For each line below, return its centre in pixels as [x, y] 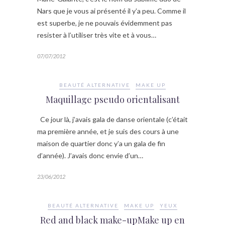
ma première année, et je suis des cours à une [108, 132]
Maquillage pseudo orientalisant [113, 100]
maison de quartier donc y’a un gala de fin [101, 144]
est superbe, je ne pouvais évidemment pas [105, 23]
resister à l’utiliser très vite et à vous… [97, 35]
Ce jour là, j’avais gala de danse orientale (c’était [113, 120]
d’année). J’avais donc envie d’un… [90, 156]
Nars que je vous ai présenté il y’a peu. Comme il [111, 11]
